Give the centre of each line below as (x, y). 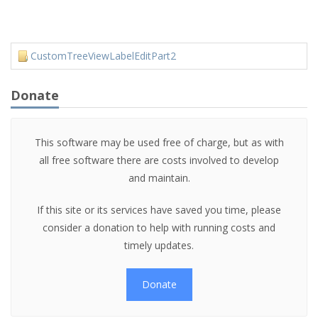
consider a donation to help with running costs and (159, 227)
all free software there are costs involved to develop (159, 160)
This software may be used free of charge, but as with (159, 142)
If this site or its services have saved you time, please (159, 210)
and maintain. (159, 178)
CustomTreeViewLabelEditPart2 (103, 56)
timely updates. (159, 245)
